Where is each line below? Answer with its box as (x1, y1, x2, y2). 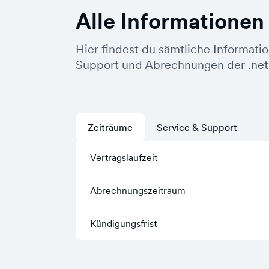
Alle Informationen (76, 8, 264, 35)
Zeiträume (88, 121, 133, 133)
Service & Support (157, 121, 237, 133)
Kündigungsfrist (90, 217, 157, 229)
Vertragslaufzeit (90, 151, 157, 163)
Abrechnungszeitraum (90, 184, 186, 196)
